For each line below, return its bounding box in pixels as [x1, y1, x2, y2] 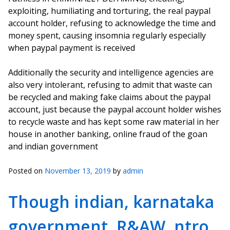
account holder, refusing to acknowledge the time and [8, 17, 216, 29]
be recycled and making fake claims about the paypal [8, 91, 210, 103]
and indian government [8, 141, 98, 152]
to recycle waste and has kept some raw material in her [8, 116, 219, 127]
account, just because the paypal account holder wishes [8, 104, 221, 115]
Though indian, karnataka [8, 190, 214, 213]
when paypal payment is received [8, 42, 135, 53]
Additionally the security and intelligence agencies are [8, 67, 214, 78]
